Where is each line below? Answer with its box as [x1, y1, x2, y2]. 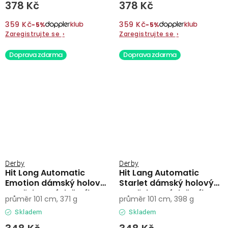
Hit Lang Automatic [119, 167, 199, 179]
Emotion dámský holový [5, 177, 105, 189]
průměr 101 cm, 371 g [5, 194, 77, 204]
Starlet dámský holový [119, 177, 214, 189]
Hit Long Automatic [5, 167, 85, 179]
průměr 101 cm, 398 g [119, 194, 194, 204]
